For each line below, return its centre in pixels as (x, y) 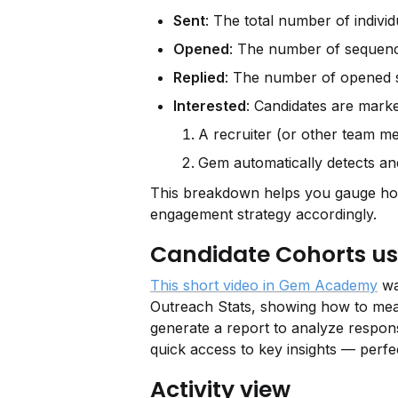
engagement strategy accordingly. (263, 214)
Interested (210, 106)
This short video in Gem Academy (264, 285)
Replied (199, 77)
